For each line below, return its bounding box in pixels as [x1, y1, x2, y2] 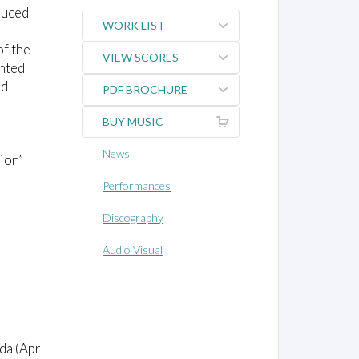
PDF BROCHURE [103, 83, 188, 97]
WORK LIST [103, 18, 166, 33]
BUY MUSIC [103, 115, 164, 129]
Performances [103, 179, 171, 193]
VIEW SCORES [103, 50, 179, 65]
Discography [103, 211, 164, 225]
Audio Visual [103, 243, 163, 257]
